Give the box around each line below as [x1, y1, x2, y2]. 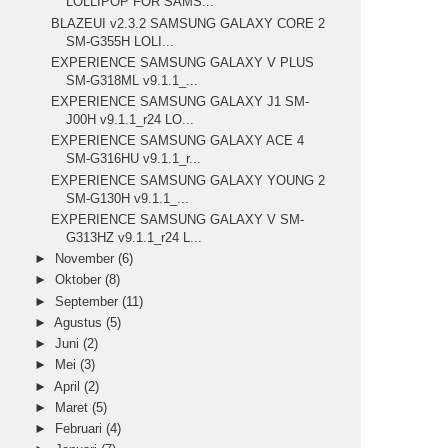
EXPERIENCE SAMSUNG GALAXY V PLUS [51, 54, 315, 70]
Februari [55, 421, 107, 437]
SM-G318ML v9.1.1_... [66, 72, 199, 88]
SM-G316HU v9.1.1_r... [66, 151, 202, 167]
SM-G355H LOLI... [66, 33, 175, 49]
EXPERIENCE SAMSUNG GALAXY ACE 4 [51, 133, 305, 149]
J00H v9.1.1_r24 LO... [66, 112, 195, 128]
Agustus [54, 314, 107, 330]
